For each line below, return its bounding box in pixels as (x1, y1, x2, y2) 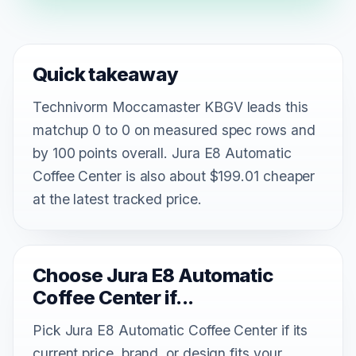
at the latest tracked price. (33, 191, 202, 208)
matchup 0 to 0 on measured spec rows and (33, 122, 315, 139)
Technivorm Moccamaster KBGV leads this (33, 99, 308, 116)
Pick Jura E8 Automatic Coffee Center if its (33, 322, 308, 339)
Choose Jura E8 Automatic (33, 264, 273, 288)
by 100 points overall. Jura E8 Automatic (33, 145, 292, 162)
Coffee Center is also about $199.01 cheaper (33, 168, 315, 185)
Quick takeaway (33, 63, 179, 87)
